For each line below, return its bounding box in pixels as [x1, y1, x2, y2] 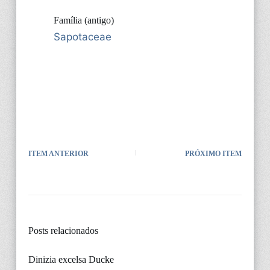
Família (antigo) [53, 14, 114, 25]
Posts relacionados [28, 225, 98, 236]
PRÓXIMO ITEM [185, 149, 242, 158]
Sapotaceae [53, 30, 111, 43]
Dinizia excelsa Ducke [28, 254, 114, 265]
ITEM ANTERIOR [28, 149, 89, 158]
